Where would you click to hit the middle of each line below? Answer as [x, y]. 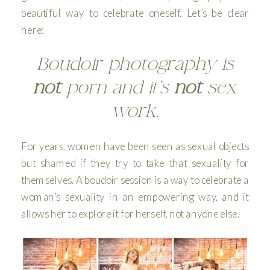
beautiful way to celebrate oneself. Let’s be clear [135, 13]
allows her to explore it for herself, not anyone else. [130, 214]
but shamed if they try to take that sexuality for [135, 163]
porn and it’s [118, 87]
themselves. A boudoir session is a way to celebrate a [135, 180]
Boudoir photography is [135, 64]
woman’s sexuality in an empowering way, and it [135, 197]
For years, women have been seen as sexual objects [135, 146]
